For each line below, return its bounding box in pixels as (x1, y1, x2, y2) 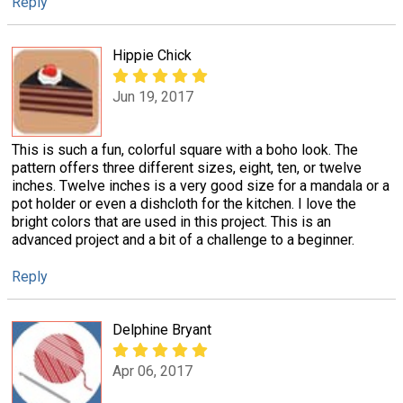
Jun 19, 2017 (112, 88, 193, 106)
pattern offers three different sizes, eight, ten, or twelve (12, 158, 362, 176)
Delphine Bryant (112, 320, 211, 338)
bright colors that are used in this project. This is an (12, 212, 331, 230)
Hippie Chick (112, 46, 192, 64)
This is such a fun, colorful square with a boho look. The (12, 140, 358, 158)
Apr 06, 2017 (112, 363, 193, 381)
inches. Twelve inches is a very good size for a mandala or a (12, 176, 390, 194)
